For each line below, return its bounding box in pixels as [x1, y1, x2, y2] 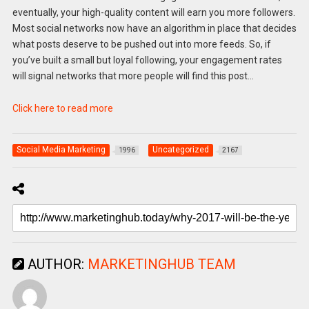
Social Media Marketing [16, 144, 106, 154]
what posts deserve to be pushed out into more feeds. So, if [12, 39, 271, 50]
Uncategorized [152, 144, 209, 154]
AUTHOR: [23, 255, 88, 272]
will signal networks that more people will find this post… [12, 70, 254, 82]
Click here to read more [12, 102, 113, 114]
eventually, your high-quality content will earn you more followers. [12, 7, 295, 19]
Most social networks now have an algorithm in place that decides [12, 23, 297, 34]
